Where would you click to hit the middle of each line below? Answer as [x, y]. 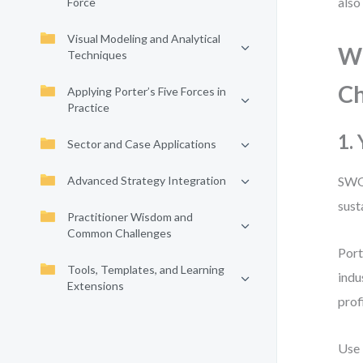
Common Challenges [120, 233]
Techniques [97, 55]
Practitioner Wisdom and [130, 217]
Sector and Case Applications [142, 144]
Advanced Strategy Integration [147, 180]
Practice [88, 107]
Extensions [96, 286]
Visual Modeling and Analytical [144, 38]
